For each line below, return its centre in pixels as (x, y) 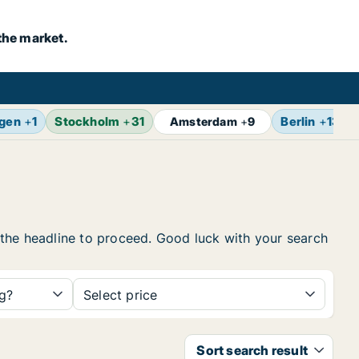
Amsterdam (204, 121)
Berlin (298, 121)
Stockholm (87, 121)
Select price (121, 295)
